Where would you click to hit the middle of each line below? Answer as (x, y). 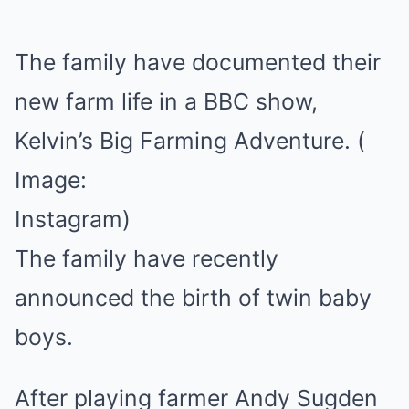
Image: (51, 180)
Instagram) (73, 219)
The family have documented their (198, 62)
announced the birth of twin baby (193, 298)
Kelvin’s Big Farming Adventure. (183, 141)
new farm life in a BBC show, (166, 101)
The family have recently (147, 258)
